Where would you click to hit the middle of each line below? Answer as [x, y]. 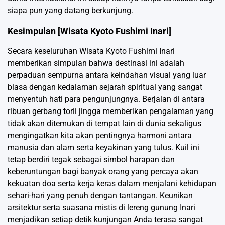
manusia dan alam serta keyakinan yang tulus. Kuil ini [103, 147]
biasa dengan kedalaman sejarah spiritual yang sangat [105, 87]
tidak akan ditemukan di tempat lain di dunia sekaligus [104, 123]
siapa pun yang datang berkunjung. [70, 10]
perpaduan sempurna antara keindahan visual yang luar [107, 75]
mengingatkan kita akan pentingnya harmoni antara [100, 135]
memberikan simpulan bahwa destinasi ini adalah [96, 63]
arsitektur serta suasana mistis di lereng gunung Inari [101, 207]
